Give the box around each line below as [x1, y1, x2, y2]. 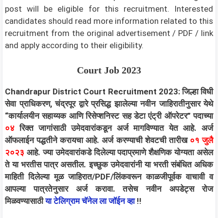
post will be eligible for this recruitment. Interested [5, 4, 213, 14]
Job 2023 [102, 64, 141, 75]
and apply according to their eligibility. [5, 40, 144, 50]
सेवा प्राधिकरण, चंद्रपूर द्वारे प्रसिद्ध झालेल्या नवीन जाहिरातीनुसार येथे [5, 98, 213, 109]
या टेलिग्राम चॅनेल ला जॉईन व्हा [45, 196, 135, 206]
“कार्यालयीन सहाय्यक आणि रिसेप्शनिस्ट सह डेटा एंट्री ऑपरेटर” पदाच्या [5, 110, 213, 121]
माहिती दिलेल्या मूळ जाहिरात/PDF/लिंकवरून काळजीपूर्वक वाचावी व [5, 171, 213, 182]
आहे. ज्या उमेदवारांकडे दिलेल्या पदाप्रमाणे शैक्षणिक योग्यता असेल [24, 147, 213, 157]
